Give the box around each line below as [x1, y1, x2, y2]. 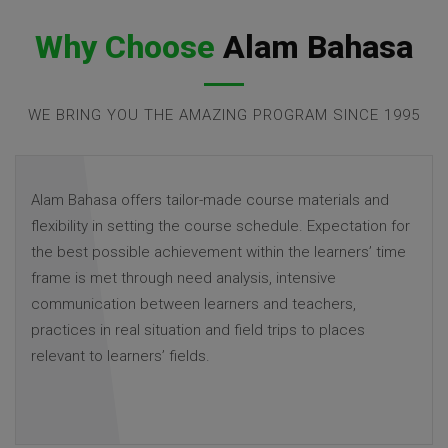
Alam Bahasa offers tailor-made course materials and [31, 190, 389, 209]
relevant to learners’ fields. [31, 346, 210, 365]
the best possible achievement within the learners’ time [31, 242, 406, 261]
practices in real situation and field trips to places [31, 320, 365, 339]
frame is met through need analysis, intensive [31, 268, 336, 287]
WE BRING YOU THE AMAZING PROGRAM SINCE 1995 [28, 105, 420, 124]
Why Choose [35, 27, 215, 66]
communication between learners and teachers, [31, 294, 356, 313]
